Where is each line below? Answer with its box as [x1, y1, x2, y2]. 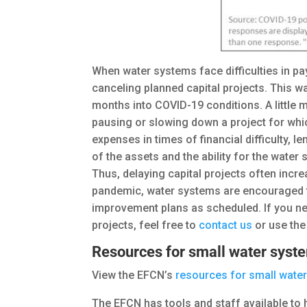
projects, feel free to [92, 219, 199, 232]
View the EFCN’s [92, 269, 176, 282]
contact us [199, 219, 253, 232]
